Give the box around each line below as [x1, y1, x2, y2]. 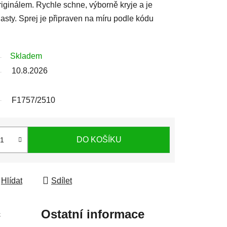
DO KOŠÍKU [76, 135, 122, 144]
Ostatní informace [41, 207, 144, 221]
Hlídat [1, 176, 22, 185]
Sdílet [51, 176, 72, 185]
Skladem [10, 51, 42, 60]
